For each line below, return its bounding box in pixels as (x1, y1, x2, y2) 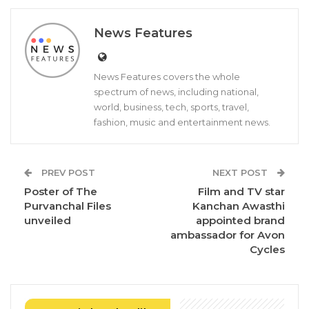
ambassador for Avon (170, 228, 285, 242)
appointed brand (196, 214, 285, 228)
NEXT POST (212, 167, 270, 179)
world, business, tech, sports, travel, (94, 101, 249, 113)
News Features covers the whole (94, 71, 240, 83)
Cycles (250, 243, 285, 257)
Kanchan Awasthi (192, 199, 285, 213)
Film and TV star (198, 185, 285, 199)
